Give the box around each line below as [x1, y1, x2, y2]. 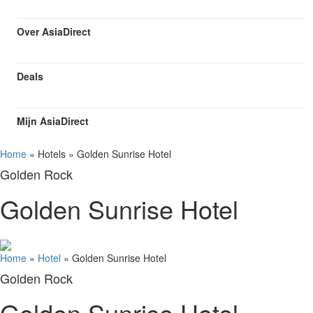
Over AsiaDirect [17, 24, 91, 39]
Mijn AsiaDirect [17, 114, 89, 129]
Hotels [38, 147, 66, 161]
